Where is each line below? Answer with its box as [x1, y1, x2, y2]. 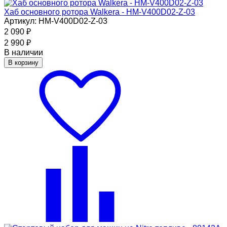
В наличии [4, 48, 43, 57]
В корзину [8, 58, 39, 66]
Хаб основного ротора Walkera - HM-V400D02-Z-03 [4, 7, 195, 16]
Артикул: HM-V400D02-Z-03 [4, 16, 107, 25]
